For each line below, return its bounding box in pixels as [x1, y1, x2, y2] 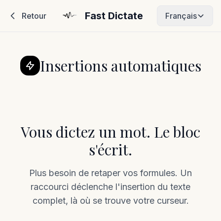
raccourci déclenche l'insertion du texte [31, 182, 190, 192]
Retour [22, 11, 46, 21]
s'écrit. [89, 140, 132, 159]
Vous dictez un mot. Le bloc [21, 122, 200, 142]
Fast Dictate [85, 10, 144, 22]
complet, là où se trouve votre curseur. [32, 195, 189, 206]
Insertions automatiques [39, 55, 201, 75]
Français [165, 11, 197, 21]
